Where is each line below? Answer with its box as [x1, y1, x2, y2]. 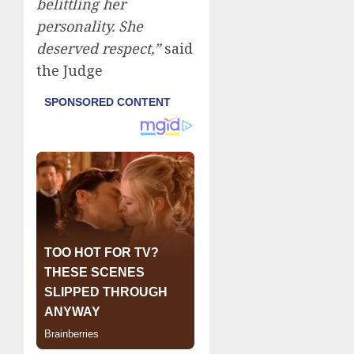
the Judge [36, 60, 103, 80]
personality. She [36, 16, 143, 36]
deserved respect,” [36, 38, 160, 58]
